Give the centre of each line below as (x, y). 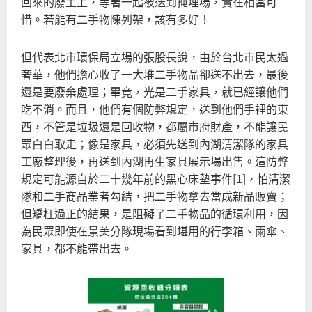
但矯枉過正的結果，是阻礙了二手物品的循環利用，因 (155, 213)
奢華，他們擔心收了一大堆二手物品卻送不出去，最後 (155, 74)
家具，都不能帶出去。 (77, 248)
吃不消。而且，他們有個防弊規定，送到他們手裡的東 (155, 109)
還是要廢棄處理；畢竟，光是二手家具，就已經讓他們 (155, 92)
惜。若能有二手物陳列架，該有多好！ (116, 18)
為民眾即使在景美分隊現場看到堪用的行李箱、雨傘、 (155, 231)
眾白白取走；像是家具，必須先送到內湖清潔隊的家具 (155, 144)
